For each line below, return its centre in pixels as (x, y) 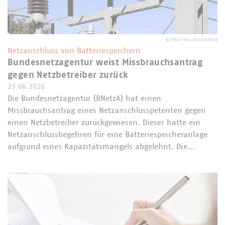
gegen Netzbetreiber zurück (68, 75)
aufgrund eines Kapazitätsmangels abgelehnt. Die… (101, 146)
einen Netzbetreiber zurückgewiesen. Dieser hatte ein (104, 122)
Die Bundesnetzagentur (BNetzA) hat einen (84, 98)
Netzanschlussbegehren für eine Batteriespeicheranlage (107, 134)
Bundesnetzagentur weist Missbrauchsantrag (105, 63)
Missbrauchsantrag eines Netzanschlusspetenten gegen (107, 110)
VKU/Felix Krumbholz (194, 39)
